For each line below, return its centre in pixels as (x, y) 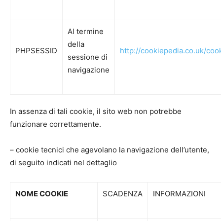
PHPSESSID (36, 51)
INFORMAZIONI (179, 194)
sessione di (88, 57)
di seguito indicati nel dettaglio (63, 163)
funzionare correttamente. (55, 124)
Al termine (86, 31)
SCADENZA (123, 194)
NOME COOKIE (42, 194)
